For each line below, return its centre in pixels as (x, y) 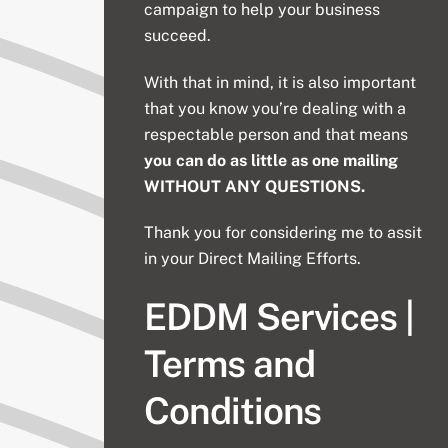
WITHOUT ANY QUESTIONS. (255, 186)
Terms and (229, 364)
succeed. (178, 35)
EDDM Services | (279, 317)
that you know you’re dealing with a (275, 108)
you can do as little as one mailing (271, 160)
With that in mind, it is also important (280, 82)
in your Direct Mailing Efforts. (253, 259)
